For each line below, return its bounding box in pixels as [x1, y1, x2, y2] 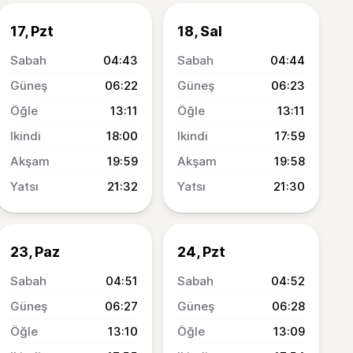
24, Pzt [177, 243, 225, 260]
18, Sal [177, 23, 222, 39]
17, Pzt [10, 23, 54, 39]
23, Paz [10, 243, 60, 260]
